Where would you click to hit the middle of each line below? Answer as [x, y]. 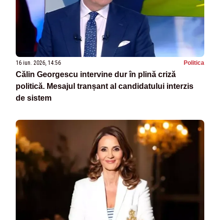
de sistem [34, 98]
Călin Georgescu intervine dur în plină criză [96, 75]
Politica [194, 63]
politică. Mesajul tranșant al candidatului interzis [105, 86]
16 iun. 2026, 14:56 [38, 63]
